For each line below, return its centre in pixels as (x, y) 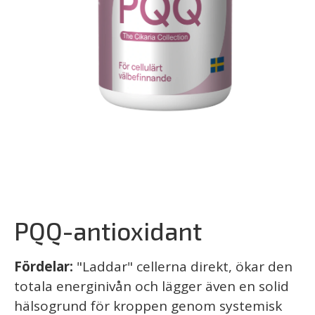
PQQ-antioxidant (108, 230)
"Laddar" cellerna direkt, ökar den (185, 266)
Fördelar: (45, 266)
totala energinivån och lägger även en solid (152, 286)
